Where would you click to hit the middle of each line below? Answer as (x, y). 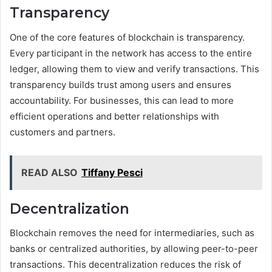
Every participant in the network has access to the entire (131, 53)
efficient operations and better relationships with (114, 116)
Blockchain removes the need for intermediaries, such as (132, 233)
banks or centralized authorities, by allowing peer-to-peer (134, 249)
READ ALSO (49, 172)
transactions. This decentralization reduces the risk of (125, 265)
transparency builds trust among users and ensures (121, 84)
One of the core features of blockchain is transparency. (127, 37)
